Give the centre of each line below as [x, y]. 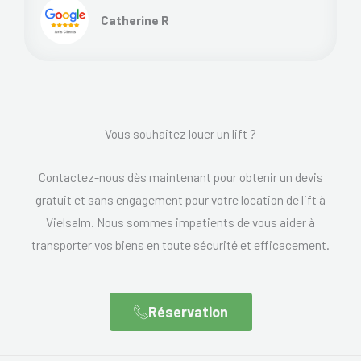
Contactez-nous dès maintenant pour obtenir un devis [180, 176]
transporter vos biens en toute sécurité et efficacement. [180, 244]
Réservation [188, 311]
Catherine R [135, 19]
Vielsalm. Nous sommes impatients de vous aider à [180, 222]
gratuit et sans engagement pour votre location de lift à [180, 199]
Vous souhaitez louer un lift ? [180, 133]
